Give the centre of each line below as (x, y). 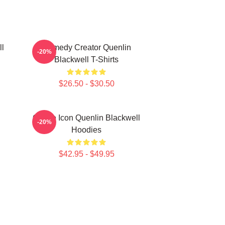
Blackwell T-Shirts (86, 60)
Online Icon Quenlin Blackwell (86, 118)
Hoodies (86, 130)
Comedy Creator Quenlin (86, 47)
